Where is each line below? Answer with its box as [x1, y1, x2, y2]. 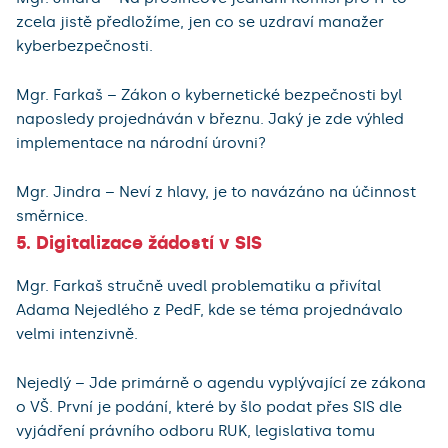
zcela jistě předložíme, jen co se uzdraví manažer [16, 13, 384, 32]
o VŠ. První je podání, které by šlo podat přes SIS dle [16, 398, 402, 417]
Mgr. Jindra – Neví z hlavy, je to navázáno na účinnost [16, 183, 416, 202]
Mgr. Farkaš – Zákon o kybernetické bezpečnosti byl [16, 86, 402, 105]
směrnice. [16, 207, 88, 226]
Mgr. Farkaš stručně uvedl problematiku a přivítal [16, 277, 381, 296]
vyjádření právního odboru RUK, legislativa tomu [16, 422, 375, 441]
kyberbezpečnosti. [16, 37, 153, 56]
